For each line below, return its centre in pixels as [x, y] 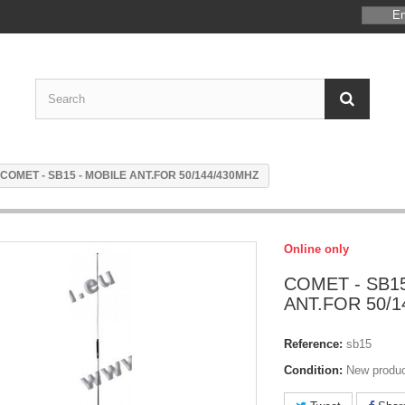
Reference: [313, 344]
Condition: [313, 370]
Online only [316, 249]
